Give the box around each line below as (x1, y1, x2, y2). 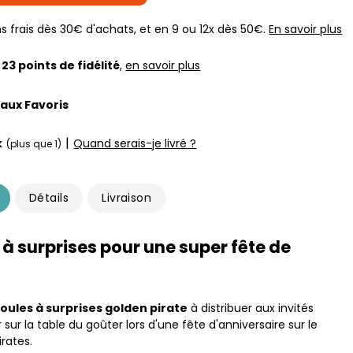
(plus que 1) (6, 136, 62, 150)
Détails (28, 190, 69, 206)
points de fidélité (16, 57, 121, 73)
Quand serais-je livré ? (73, 135, 197, 151)
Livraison (102, 190, 152, 206)
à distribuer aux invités (188, 300, 314, 316)
